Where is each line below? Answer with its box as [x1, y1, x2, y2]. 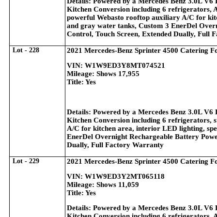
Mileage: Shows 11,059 [67, 181, 139, 188]
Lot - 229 [13, 157, 39, 165]
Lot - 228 [13, 46, 39, 54]
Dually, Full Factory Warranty [67, 141, 164, 149]
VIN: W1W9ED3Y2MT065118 [67, 172, 165, 180]
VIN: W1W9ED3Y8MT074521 [67, 62, 165, 69]
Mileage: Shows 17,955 [67, 70, 139, 77]
